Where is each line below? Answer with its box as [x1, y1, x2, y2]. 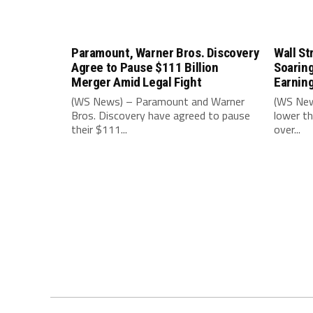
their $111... [71, 121, 127, 138]
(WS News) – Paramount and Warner [71, 93, 245, 110]
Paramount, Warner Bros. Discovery [71, 45, 260, 61]
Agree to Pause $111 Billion [71, 59, 219, 75]
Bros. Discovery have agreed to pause [71, 107, 250, 124]
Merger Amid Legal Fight [71, 74, 202, 90]
